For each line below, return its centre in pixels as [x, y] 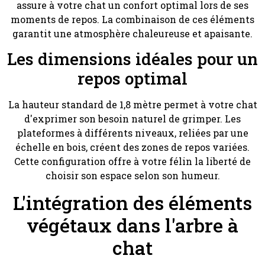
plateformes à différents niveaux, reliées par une [132, 133]
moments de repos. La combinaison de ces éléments [132, 19]
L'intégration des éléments [132, 202]
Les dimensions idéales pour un [132, 59]
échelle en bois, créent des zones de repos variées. [132, 147]
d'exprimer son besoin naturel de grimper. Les [132, 119]
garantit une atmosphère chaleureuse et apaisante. [132, 33]
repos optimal [132, 79]
